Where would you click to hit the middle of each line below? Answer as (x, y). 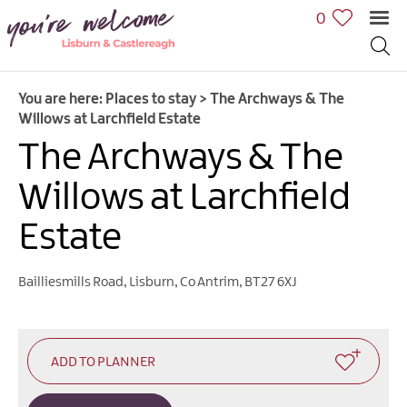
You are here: (62, 99)
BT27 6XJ (271, 282)
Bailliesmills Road (71, 282)
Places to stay (151, 99)
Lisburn (152, 282)
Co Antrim (209, 282)
